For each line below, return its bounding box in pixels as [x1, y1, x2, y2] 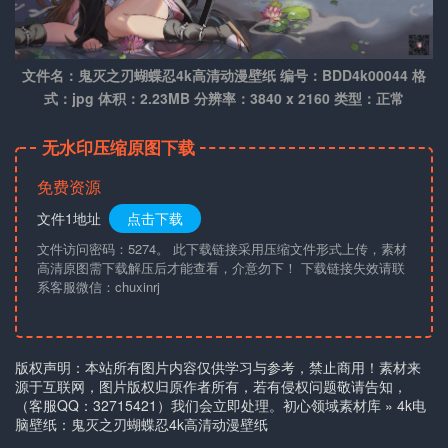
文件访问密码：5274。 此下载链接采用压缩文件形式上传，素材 [37, 239, 407, 259]
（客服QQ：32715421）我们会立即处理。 [15, 395, 283, 416]
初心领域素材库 [283, 395, 381, 416]
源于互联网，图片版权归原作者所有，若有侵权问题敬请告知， [15, 376, 407, 397]
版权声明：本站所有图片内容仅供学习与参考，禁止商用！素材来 [15, 357, 421, 378]
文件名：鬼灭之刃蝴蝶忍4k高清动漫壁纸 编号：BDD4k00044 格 [22, 65, 426, 86]
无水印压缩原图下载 [42, 135, 195, 160]
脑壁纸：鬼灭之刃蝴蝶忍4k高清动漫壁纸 [15, 414, 268, 435]
